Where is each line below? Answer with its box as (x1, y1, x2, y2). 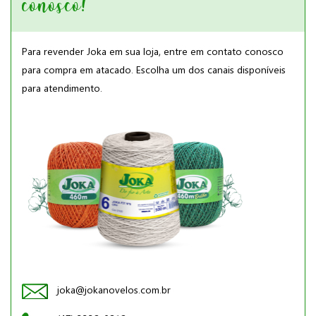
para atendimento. (22, 82, 102, 94)
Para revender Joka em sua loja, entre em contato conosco (22, 45, 284, 57)
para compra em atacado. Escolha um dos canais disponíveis (22, 63, 286, 75)
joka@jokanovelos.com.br (57, 284, 171, 296)
